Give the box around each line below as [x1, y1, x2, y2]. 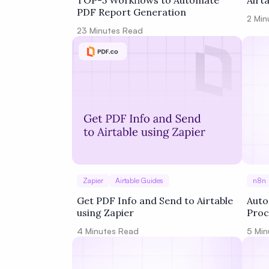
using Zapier [77, 207, 134, 219]
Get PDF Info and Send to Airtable [77, 195, 233, 207]
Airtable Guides [115, 176, 163, 185]
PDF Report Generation [77, 6, 186, 18]
